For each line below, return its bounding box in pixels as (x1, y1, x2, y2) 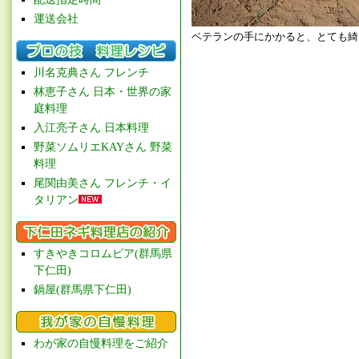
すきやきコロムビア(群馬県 (34, 248, 172, 260)
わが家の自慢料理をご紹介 (34, 337, 168, 349)
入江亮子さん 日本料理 (34, 122, 149, 134)
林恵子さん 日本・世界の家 (34, 86, 171, 98)
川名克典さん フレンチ (34, 67, 149, 79)
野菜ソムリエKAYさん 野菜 (34, 141, 172, 153)
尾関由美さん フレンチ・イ (34, 177, 171, 189)
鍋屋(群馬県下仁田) (34, 284, 131, 296)
